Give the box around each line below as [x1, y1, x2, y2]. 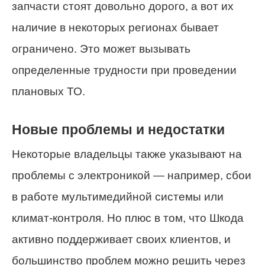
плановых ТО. [12, 85, 85, 98]
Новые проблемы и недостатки [12, 121, 225, 137]
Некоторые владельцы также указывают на [12, 148, 242, 161]
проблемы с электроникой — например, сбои [12, 169, 251, 182]
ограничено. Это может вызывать [12, 42, 190, 55]
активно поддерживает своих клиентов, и [12, 233, 231, 246]
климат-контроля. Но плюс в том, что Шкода [12, 212, 244, 225]
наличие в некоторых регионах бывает [12, 21, 219, 34]
